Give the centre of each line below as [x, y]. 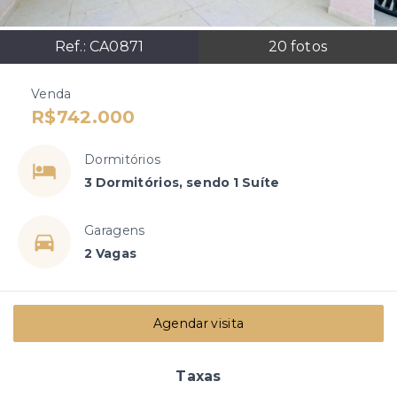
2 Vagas [111, 253]
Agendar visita [198, 323]
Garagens [115, 230]
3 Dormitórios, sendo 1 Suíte [182, 182]
